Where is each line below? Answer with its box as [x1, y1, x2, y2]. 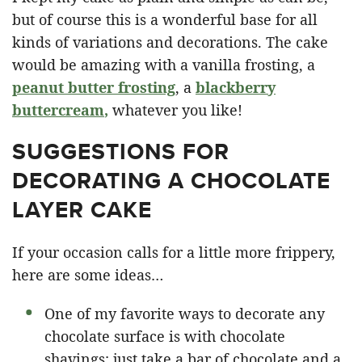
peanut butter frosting [12, 77, 175, 97]
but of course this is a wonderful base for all [12, 9, 318, 29]
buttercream [12, 99, 104, 120]
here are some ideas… [12, 264, 163, 284]
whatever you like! [108, 99, 242, 120]
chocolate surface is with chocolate [44, 326, 285, 346]
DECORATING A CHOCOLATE [12, 163, 330, 197]
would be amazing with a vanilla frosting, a [12, 54, 315, 74]
